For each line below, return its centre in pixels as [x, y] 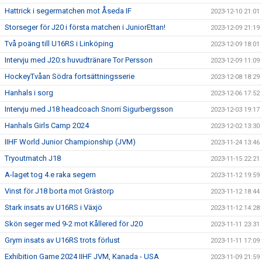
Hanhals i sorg [29, 92]
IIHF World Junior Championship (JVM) [70, 142]
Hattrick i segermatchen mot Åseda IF [68, 11]
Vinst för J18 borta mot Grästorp [59, 191]
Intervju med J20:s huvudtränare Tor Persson [79, 60]
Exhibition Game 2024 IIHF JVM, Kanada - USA [82, 256]
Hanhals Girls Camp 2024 [47, 125]
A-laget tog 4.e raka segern [50, 174]
